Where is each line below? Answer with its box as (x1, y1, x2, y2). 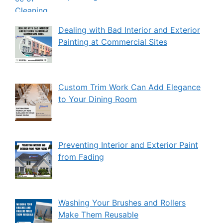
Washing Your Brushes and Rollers (58, 197, 186, 208)
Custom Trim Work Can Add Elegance (58, 82, 201, 93)
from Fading (58, 152, 104, 162)
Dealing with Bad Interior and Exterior (58, 24, 200, 35)
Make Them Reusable (58, 209, 138, 220)
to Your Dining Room (58, 94, 137, 105)
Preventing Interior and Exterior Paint (58, 140, 198, 150)
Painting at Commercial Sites (58, 36, 167, 47)
